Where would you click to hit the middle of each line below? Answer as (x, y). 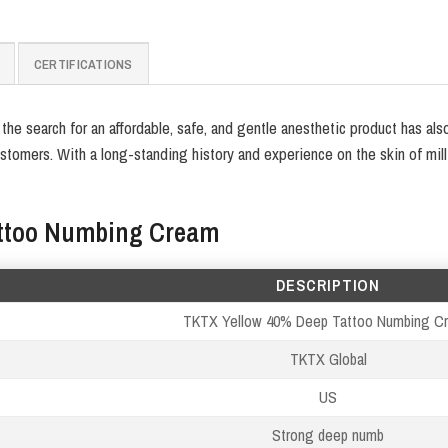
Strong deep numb (328, 434)
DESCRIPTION (328, 284)
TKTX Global (328, 358)
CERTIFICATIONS (83, 64)
